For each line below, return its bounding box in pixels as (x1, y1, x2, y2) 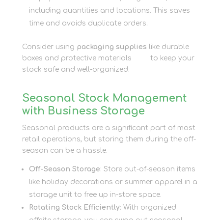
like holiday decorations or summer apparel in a (28, 178, 197, 186)
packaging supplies (76, 43, 147, 51)
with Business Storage (22, 105, 145, 117)
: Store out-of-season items (100, 165, 195, 173)
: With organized (119, 203, 176, 211)
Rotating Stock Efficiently (28, 203, 120, 211)
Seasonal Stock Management (22, 92, 187, 104)
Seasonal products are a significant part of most (22, 124, 195, 132)
